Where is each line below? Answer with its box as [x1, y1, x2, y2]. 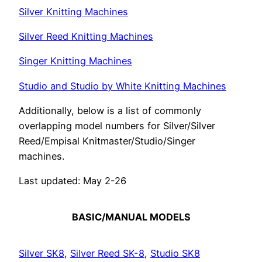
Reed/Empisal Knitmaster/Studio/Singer [19, 135, 195, 147]
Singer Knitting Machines [19, 55, 132, 67]
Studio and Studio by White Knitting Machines [19, 80, 226, 92]
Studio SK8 [150, 247, 200, 260]
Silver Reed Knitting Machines [19, 30, 153, 43]
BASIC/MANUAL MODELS [71, 211, 191, 223]
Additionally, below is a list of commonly [19, 105, 201, 117]
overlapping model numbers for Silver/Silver [19, 120, 215, 132]
